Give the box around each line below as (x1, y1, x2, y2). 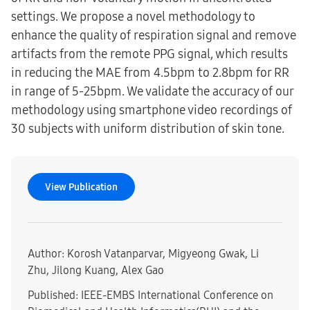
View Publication (45, 180, 118, 194)
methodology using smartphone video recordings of (11, 101, 292, 118)
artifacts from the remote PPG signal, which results (11, 45, 288, 62)
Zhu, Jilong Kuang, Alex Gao (28, 262, 164, 277)
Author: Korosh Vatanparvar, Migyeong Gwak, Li (28, 246, 259, 261)
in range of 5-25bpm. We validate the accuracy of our (11, 82, 293, 100)
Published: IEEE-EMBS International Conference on (28, 287, 273, 302)
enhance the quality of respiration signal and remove (11, 26, 296, 44)
